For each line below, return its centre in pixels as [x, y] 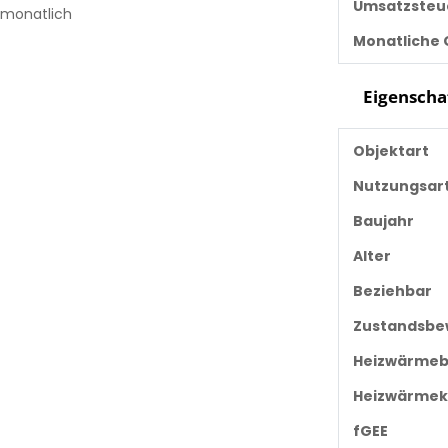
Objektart [390, 150]
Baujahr [383, 220]
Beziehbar [392, 290]
